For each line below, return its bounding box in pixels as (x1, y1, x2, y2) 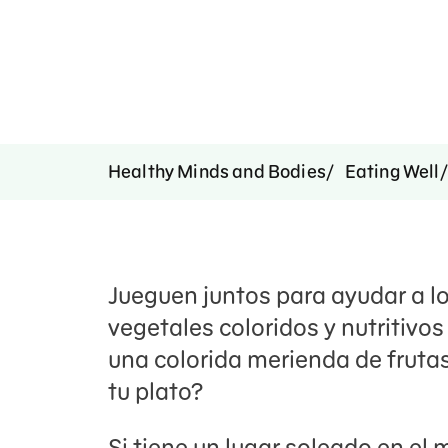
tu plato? (108, 376, 208, 407)
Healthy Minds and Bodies (108, 160, 326, 183)
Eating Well (344, 160, 440, 183)
